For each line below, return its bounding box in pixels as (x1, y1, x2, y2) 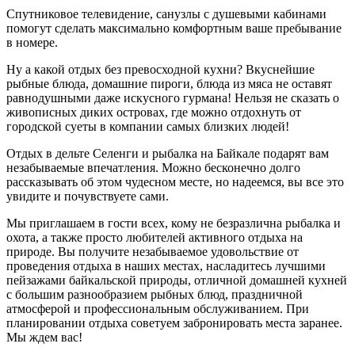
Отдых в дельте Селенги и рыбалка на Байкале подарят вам (6, 147, 329, 161)
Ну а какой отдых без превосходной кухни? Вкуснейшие (6, 63, 315, 77)
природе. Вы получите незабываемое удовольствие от (6, 245, 299, 259)
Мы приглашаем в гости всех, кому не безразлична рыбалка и (6, 216, 341, 231)
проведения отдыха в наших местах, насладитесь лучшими (6, 259, 326, 273)
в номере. (6, 36, 58, 50)
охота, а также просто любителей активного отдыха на (6, 231, 303, 245)
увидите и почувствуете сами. (6, 189, 169, 204)
